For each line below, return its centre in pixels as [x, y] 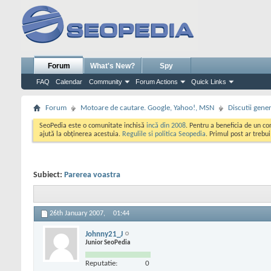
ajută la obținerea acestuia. [81, 134]
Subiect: [49, 175]
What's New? [113, 66]
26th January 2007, [78, 214]
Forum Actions [157, 82]
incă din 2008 [166, 126]
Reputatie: [101, 263]
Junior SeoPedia [108, 243]
